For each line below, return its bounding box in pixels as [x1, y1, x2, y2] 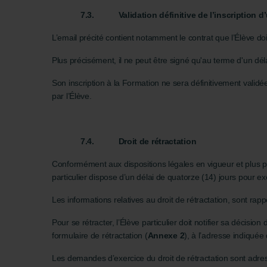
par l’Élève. [52, 91, 94, 101]
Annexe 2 [147, 231, 185, 240]
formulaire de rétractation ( [52, 231, 148, 240]
